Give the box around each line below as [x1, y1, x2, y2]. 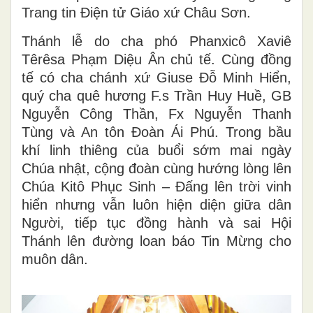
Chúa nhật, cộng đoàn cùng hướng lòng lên [22, 160, 291, 176]
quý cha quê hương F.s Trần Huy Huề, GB [22, 87, 291, 103]
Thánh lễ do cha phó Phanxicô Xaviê [22, 33, 291, 49]
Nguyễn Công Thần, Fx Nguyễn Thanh [22, 105, 291, 122]
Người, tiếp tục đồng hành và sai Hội [22, 214, 291, 231]
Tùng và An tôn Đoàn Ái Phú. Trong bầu [22, 124, 291, 140]
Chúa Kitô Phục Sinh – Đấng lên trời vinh [22, 178, 291, 194]
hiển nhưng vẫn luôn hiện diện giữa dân [22, 196, 291, 212]
